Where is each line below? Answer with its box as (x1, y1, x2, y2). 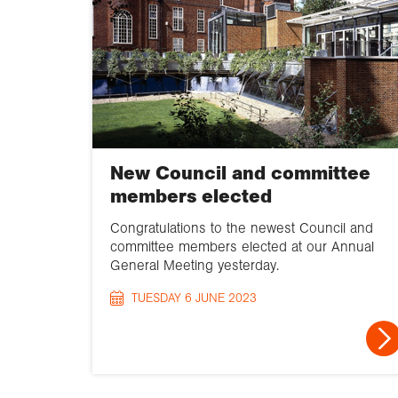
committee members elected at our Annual (110, 237, 374, 255)
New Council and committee (110, 161, 370, 185)
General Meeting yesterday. (110, 256, 279, 274)
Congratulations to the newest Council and (110, 219, 373, 236)
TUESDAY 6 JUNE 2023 (131, 290, 257, 306)
